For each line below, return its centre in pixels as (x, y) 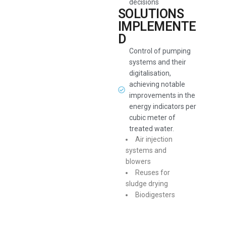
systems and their (158, 62)
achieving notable (157, 84)
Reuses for (152, 173)
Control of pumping (160, 51)
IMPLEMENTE (157, 26)
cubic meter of (153, 118)
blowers (138, 161)
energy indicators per (163, 106)
